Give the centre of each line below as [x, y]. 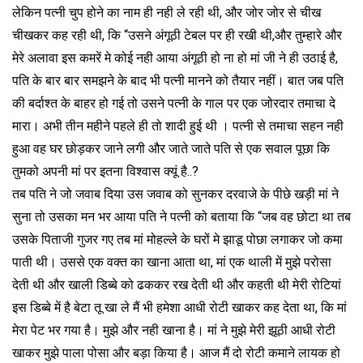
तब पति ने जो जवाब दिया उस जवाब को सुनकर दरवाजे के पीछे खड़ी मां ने [175, 194]
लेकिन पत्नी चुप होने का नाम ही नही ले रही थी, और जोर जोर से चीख [167, 12]
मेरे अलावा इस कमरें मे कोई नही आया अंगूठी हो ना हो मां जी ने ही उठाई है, [175, 58]
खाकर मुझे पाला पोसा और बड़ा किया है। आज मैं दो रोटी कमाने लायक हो [176, 352]
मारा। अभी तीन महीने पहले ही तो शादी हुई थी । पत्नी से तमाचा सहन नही [178, 126]
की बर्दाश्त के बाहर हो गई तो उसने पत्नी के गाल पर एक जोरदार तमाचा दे [174, 103]
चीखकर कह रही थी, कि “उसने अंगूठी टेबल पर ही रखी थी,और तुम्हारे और [177, 35]
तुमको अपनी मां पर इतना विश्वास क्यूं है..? [105, 171]
